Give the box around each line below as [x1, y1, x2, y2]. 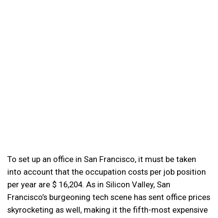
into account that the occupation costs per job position [7, 166, 206, 177]
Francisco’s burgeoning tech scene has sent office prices [7, 192, 210, 202]
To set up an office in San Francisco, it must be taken [7, 154, 196, 164]
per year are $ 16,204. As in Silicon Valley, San [7, 179, 170, 189]
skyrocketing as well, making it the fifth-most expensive [7, 204, 208, 215]
